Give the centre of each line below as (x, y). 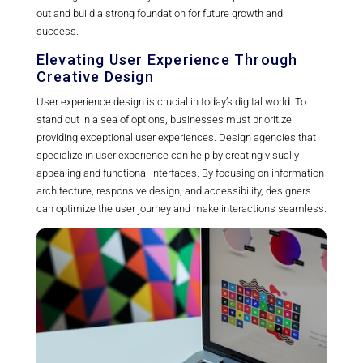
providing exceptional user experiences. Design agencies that (176, 137)
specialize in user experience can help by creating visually (167, 155)
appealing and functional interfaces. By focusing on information (180, 173)
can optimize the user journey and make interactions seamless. (181, 208)
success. (57, 31)
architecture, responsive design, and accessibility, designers (173, 190)
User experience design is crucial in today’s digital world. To (171, 101)
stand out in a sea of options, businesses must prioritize (164, 119)
